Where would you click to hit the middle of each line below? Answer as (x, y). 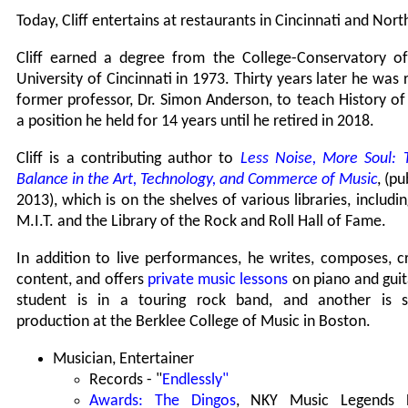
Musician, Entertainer (123, 360)
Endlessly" (195, 381)
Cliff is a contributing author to (128, 159)
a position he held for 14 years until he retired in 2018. (195, 122)
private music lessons (218, 280)
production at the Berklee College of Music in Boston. (194, 322)
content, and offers (82, 280)
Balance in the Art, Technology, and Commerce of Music (197, 180)
